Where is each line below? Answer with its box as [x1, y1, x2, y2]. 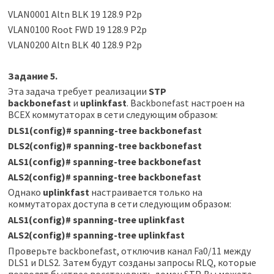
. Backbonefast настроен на [126, 97, 245, 109]
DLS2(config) [7, 139, 66, 152]
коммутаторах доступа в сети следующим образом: [7, 198, 231, 210]
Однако [7, 186, 43, 199]
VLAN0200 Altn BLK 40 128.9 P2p [7, 39, 142, 51]
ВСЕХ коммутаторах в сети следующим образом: [7, 108, 218, 121]
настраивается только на [91, 186, 202, 199]
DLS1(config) [7, 124, 66, 136]
